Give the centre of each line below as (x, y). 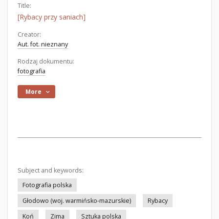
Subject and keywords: (51, 170)
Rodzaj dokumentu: (46, 61)
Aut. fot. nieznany (43, 44)
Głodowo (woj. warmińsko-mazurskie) (77, 201)
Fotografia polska (47, 185)
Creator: (29, 34)
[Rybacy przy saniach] (52, 17)
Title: (24, 6)
